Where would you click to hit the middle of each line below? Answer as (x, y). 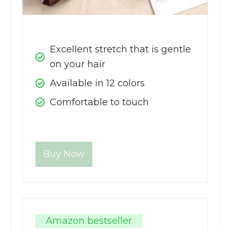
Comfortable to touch (99, 102)
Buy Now (64, 154)
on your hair (77, 64)
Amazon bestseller (89, 221)
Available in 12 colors (97, 83)
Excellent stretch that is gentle (120, 49)
